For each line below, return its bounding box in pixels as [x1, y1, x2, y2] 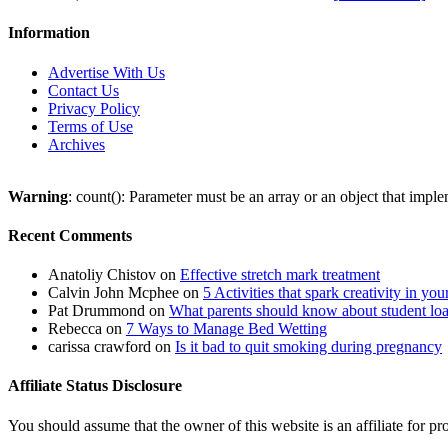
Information [8, 24, 90, 42]
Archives [48, 135, 105, 153]
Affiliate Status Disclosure [8, 377, 182, 395]
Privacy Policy [48, 99, 140, 117]
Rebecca [48, 320, 102, 338]
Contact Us [48, 81, 119, 99]
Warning [8, 187, 68, 205]
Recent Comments [8, 226, 132, 244]
